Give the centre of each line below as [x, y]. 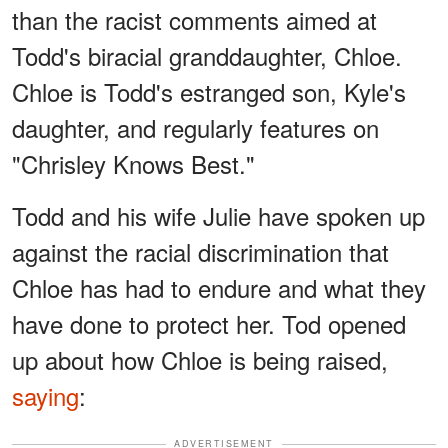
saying [45, 396]
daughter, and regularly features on [195, 128]
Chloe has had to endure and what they [219, 288]
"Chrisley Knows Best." [133, 164]
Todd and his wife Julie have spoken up [218, 216]
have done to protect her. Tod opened [209, 324]
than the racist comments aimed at [194, 20]
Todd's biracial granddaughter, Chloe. [207, 56]
